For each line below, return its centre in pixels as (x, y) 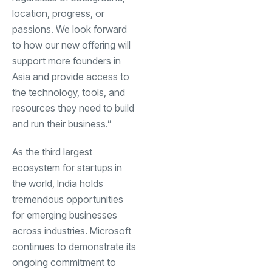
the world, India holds (58, 183)
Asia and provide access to (71, 76)
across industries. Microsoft (72, 230)
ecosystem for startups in (67, 167)
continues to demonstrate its (74, 246)
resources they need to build (73, 108)
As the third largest (52, 151)
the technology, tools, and (69, 92)
